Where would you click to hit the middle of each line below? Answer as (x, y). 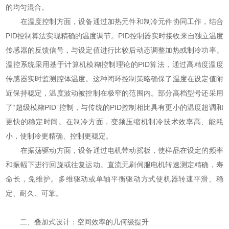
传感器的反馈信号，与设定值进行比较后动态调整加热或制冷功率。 (114, 50)
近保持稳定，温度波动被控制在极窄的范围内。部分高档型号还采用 (114, 93)
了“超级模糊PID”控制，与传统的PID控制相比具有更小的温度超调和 (114, 107)
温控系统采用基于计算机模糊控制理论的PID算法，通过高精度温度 (114, 64)
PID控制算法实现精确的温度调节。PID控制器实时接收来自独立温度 (114, 36)
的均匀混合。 (27, 7)
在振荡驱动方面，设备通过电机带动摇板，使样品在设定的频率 (114, 150)
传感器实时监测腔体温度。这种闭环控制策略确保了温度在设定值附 (114, 78)
